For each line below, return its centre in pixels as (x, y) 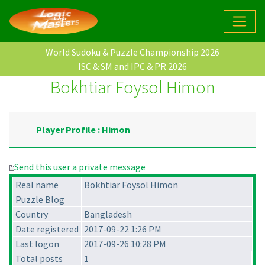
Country (32, 214)
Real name (37, 185)
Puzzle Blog (40, 200)
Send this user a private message (80, 167)
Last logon (37, 244)
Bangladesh (108, 214)
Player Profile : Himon (83, 130)
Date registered (47, 229)
